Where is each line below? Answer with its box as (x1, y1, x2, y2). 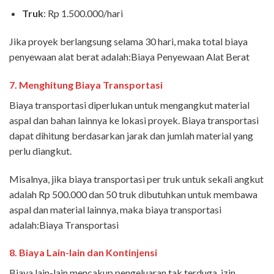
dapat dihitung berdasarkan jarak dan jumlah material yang (9, 129, 253, 141)
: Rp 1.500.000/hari (43, 7, 123, 20)
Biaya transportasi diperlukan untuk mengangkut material (9, 98, 250, 111)
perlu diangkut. (9, 144, 72, 157)
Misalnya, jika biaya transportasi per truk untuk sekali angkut (9, 172, 264, 185)
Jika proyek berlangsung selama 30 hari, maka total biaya (9, 35, 248, 47)
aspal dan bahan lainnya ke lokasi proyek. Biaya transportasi (9, 114, 259, 126)
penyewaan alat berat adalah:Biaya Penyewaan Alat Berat (9, 50, 250, 62)
